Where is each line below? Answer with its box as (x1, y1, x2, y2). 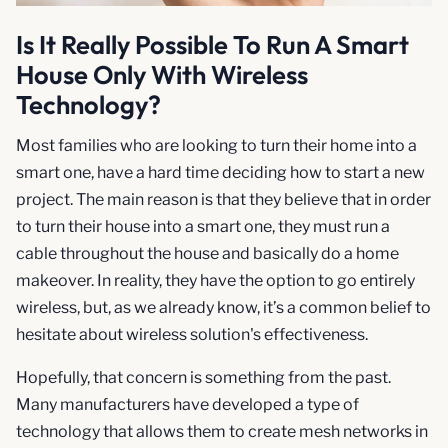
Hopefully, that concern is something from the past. (16, 367, 391, 387)
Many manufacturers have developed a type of (16, 394, 359, 414)
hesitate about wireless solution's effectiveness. (16, 324, 368, 344)
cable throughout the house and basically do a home (16, 243, 399, 263)
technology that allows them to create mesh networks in (16, 421, 428, 441)
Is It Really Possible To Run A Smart (16, 27, 409, 61)
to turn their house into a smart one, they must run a (16, 216, 390, 236)
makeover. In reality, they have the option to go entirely (16, 270, 415, 290)
